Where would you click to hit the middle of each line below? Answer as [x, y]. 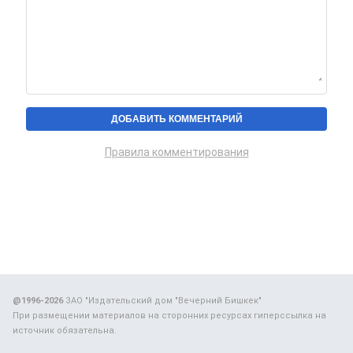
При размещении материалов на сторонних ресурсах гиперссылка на [169, 316]
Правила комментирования [176, 152]
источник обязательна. [65, 331]
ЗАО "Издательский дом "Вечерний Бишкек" [162, 301]
